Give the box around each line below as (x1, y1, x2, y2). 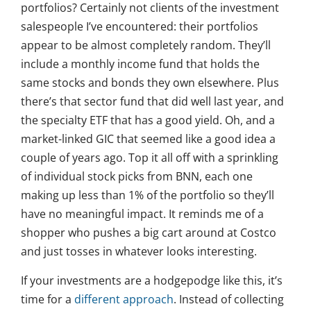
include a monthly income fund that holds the (21, 56, 260, 72)
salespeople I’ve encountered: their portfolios (21, 19, 258, 35)
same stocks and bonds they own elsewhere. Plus (21, 75, 279, 91)
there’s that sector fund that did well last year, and (21, 94, 284, 110)
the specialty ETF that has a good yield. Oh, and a (21, 112, 275, 128)
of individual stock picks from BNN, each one (21, 169, 253, 185)
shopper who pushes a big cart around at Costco (21, 225, 276, 241)
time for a (21, 292, 74, 308)
